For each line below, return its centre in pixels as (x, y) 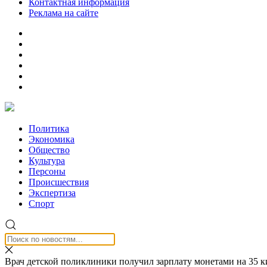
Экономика (52, 139)
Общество (49, 150)
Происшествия (59, 182)
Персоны (47, 171)
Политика (49, 128)
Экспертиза (52, 193)
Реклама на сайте (63, 13)
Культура (47, 161)
